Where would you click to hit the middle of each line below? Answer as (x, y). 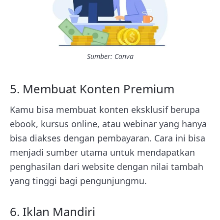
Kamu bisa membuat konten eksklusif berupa (105, 109)
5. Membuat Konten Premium (92, 88)
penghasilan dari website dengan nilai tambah (107, 166)
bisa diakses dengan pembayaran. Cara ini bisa (108, 138)
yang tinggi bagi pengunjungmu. (78, 180)
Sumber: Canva (110, 56)
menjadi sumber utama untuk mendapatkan (102, 152)
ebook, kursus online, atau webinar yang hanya (108, 124)
